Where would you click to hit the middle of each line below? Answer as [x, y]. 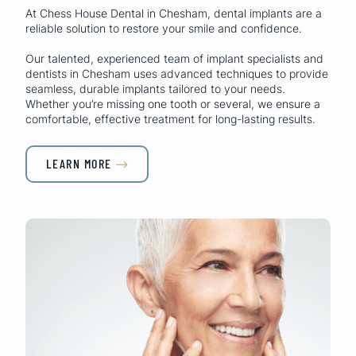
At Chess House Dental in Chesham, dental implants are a [174, 13]
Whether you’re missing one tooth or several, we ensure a [173, 103]
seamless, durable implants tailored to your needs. [155, 88]
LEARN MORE [79, 163]
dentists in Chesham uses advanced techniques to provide [177, 73]
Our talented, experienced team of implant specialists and [174, 58]
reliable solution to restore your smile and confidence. [164, 28]
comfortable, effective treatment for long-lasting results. [170, 118]
